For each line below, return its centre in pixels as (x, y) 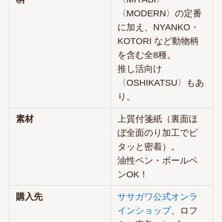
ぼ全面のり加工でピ (158, 133)
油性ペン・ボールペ (158, 160)
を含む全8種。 (147, 55)
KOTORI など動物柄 (158, 41)
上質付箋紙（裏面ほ (158, 119)
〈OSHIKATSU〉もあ (161, 83)
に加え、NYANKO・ (159, 27)
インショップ (144, 210)
